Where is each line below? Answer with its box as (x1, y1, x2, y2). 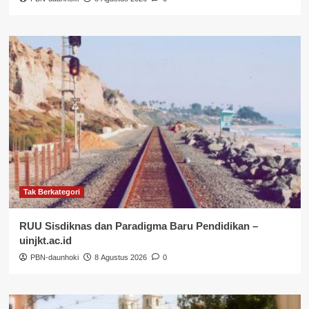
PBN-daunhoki (30, 252, 79, 261)
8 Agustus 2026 (94, 252, 147, 261)
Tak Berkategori (23, 187, 80, 196)
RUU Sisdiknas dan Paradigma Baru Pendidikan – (19, 219, 258, 232)
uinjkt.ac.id (19, 234, 72, 246)
